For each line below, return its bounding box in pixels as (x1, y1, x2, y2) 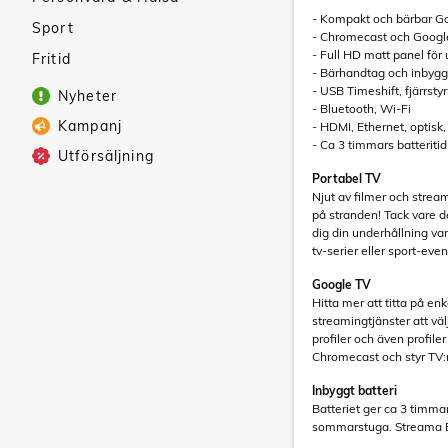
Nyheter (58, 87, 117, 105)
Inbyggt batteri (312, 383, 397, 398)
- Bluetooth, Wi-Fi (312, 101, 411, 116)
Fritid (32, 50, 71, 68)
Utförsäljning (58, 147, 154, 165)
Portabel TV (312, 171, 381, 186)
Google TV (312, 277, 371, 292)
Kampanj (58, 117, 122, 135)
